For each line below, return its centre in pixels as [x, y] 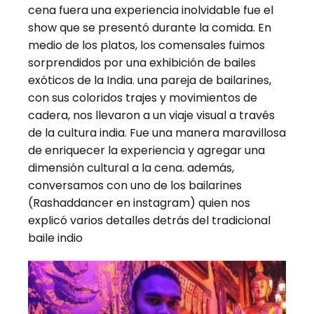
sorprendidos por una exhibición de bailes [142, 63]
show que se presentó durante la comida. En [150, 28]
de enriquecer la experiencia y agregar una [146, 151]
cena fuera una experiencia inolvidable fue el [151, 11]
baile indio [55, 238]
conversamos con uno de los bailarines [135, 186]
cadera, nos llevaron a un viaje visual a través [151, 116]
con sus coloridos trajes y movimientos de [143, 98]
